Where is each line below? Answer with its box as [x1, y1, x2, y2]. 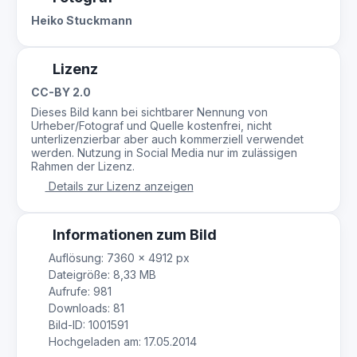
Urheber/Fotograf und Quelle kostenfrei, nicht [31, 119, 272, 132]
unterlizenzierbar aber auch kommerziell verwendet [31, 132, 304, 146]
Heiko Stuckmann [31, 14, 132, 27]
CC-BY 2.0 [31, 85, 91, 99]
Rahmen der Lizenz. [31, 159, 135, 173]
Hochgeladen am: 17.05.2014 [45, 335, 197, 348]
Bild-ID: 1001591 [45, 318, 128, 331]
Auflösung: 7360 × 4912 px [45, 251, 190, 265]
